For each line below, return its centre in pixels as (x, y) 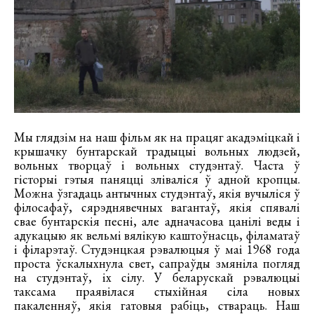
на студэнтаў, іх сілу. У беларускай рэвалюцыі (157, 277)
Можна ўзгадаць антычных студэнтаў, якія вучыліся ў (157, 193)
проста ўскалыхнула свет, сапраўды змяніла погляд (157, 263)
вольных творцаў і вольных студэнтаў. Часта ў (157, 165)
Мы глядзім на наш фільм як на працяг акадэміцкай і (157, 137)
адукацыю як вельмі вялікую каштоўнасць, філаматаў (157, 235)
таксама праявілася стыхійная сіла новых (157, 291)
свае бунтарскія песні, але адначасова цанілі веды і (157, 221)
